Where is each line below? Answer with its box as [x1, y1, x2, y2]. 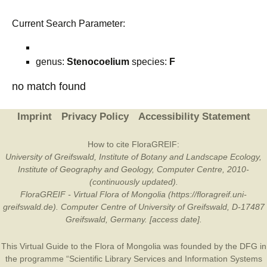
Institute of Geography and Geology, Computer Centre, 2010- [18, 164, 249, 174]
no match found [12, 80, 86, 92]
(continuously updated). [89, 177, 178, 187]
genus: [36, 57, 67, 67]
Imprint [17, 111, 52, 122]
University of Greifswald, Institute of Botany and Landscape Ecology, [5, 152, 262, 162]
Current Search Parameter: [12, 18, 125, 29]
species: [129, 57, 169, 67]
